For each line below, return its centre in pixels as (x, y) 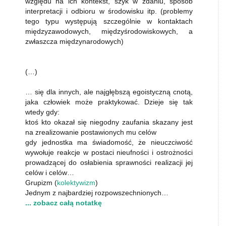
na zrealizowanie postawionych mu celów (91, 132)
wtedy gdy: (42, 112)
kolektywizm (76, 183)
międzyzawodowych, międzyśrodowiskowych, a (109, 31)
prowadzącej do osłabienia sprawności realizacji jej (109, 162)
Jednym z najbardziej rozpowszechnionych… (97, 193)
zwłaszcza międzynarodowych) (74, 41)
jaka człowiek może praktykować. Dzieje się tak (109, 102)
